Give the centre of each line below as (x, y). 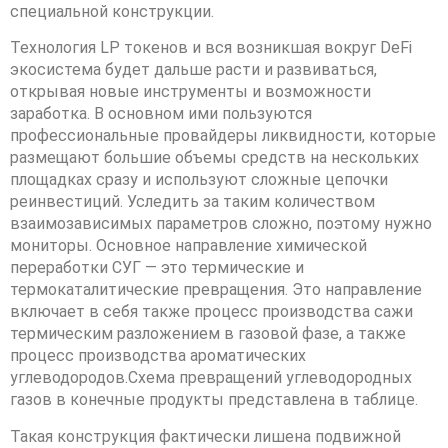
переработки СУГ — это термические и (157, 268)
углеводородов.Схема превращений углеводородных (211, 378)
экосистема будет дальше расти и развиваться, (193, 70)
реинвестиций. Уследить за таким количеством (192, 202)
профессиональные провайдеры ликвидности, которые (223, 136)
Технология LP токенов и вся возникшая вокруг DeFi (211, 48)
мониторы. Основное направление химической (188, 246)
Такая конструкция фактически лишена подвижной (205, 436)
